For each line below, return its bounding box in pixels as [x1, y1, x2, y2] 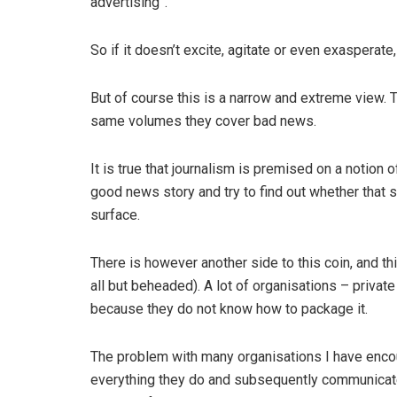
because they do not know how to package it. [90, 300, 368, 317]
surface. [90, 206, 140, 223]
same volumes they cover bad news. [90, 112, 316, 129]
